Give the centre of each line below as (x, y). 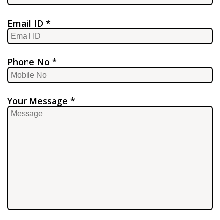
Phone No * (32, 62)
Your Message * (41, 101)
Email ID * (29, 23)
